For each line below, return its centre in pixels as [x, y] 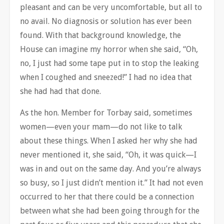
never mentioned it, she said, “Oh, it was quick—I [108, 154]
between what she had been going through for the [110, 210]
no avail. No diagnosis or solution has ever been [106, 21]
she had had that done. [60, 91]
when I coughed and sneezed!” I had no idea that [106, 77]
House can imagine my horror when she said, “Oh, [109, 49]
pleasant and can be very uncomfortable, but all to [111, 7]
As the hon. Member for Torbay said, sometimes [106, 112]
